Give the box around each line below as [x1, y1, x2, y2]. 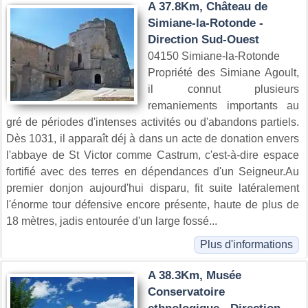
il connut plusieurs [148, 82, 299, 95]
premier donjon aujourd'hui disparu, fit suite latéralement [6, 181, 299, 194]
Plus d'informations [200, 238, 293, 250]
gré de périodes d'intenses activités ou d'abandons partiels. [6, 115, 299, 128]
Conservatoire [148, 285, 225, 298]
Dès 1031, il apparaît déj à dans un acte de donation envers [6, 132, 299, 144]
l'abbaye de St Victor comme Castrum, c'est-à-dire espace [6, 148, 299, 161]
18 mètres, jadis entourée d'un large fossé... [6, 214, 217, 227]
